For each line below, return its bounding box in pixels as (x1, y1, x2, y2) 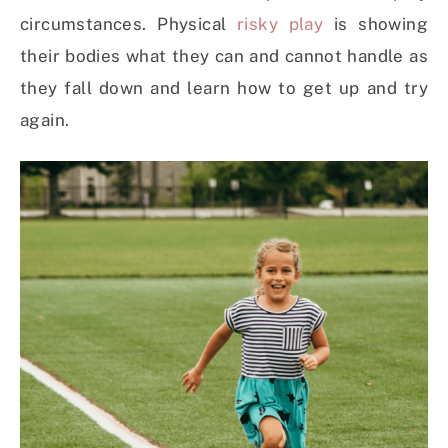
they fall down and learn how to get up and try (20, 78, 428, 99)
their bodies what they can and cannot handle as (20, 46, 428, 67)
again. (20, 110, 70, 131)
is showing (323, 14, 428, 35)
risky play (237, 14, 324, 35)
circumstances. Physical (20, 14, 237, 35)
